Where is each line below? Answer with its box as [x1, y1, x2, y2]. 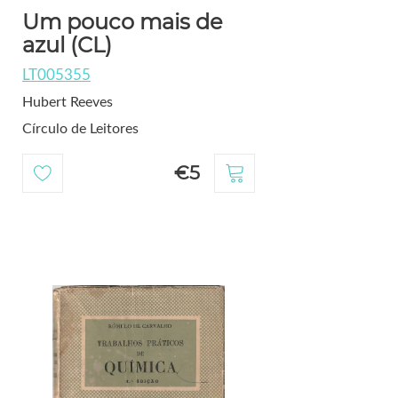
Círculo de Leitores [21, 122, 139, 137]
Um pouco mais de [21, 9, 223, 36]
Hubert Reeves [21, 95, 113, 110]
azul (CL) [21, 32, 112, 59]
